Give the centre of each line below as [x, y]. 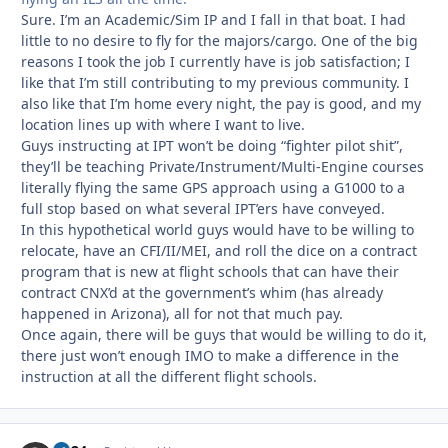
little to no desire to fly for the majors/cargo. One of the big [219, 41]
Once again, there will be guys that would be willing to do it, [224, 335]
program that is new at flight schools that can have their [210, 272]
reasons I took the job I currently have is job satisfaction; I [215, 62]
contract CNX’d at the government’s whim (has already [202, 293]
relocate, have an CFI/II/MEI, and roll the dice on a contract [219, 251]
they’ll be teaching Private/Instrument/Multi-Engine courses [222, 167]
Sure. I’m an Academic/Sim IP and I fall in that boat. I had [213, 20]
